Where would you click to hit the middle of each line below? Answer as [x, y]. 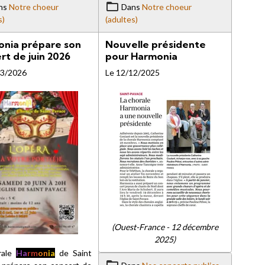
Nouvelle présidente [155, 44]
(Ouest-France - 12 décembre [165, 227]
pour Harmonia [141, 56]
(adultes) [121, 20]
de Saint [73, 253]
